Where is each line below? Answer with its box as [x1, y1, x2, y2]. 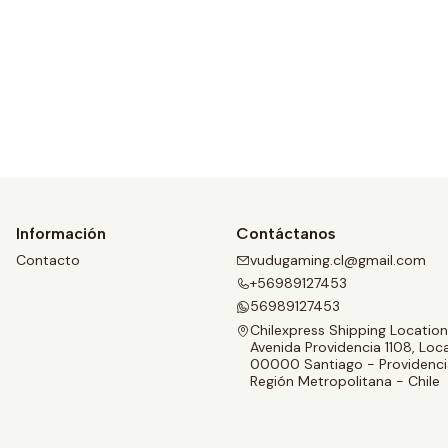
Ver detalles [183, 82, 265, 99]
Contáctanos [236, 224, 336, 244]
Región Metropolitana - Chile [250, 371, 440, 390]
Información [16, 224, 106, 244]
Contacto [16, 250, 80, 269]
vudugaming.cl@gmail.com [250, 250, 426, 269]
